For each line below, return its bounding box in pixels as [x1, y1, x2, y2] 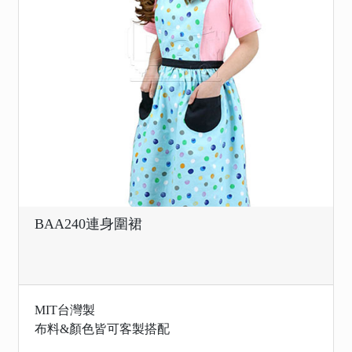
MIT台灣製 [35, 303, 95, 317]
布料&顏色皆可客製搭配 [35, 322, 170, 335]
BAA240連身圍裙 [35, 216, 142, 232]
